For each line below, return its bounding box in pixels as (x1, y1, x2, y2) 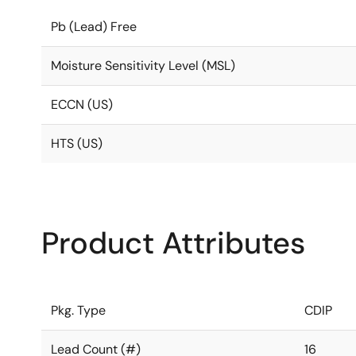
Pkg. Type (51, 302, 106, 319)
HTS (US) (51, 135, 103, 152)
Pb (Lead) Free (51, 18, 137, 35)
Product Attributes (41, 223, 305, 263)
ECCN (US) (51, 96, 113, 113)
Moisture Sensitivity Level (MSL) (51, 57, 235, 74)
